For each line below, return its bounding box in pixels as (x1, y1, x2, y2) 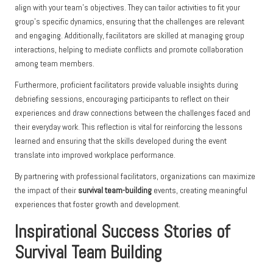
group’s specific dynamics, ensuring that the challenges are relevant (15, 16, 244, 27)
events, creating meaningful (152, 185, 247, 196)
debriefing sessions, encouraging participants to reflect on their (15, 94, 229, 105)
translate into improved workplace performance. (15, 150, 175, 161)
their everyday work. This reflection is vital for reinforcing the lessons (15, 122, 243, 133)
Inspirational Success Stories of (15, 221, 230, 243)
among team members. (15, 58, 94, 69)
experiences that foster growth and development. (15, 199, 180, 210)
